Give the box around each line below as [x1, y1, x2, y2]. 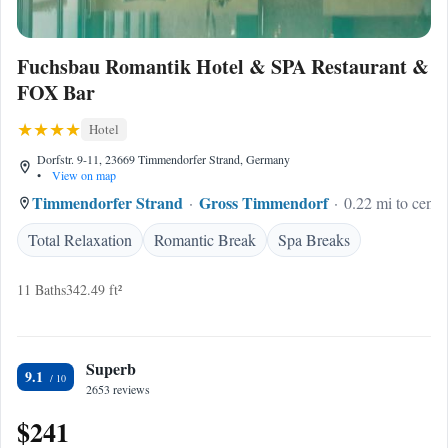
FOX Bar [17, 78, 95, 107]
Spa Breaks [278, 229, 350, 250]
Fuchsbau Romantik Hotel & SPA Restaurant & [17, 52, 429, 81]
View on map [49, 167, 116, 183]
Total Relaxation [28, 229, 132, 250]
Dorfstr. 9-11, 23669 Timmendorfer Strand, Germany [37, 151, 290, 167]
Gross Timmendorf [199, 191, 329, 214]
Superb [86, 357, 136, 380]
